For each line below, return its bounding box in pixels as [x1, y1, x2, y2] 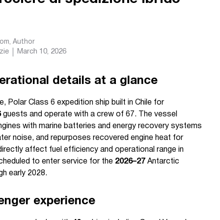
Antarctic [145, 158, 179, 165]
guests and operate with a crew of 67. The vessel [1, 111, 177, 118]
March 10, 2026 [17, 48, 66, 55]
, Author [9, 38, 35, 45]
